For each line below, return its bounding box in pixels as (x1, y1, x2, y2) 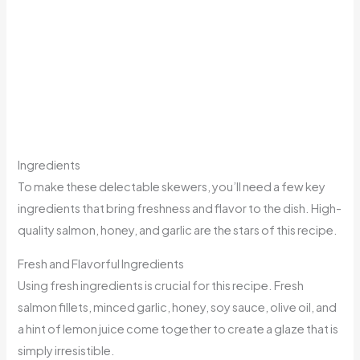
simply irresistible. (18, 342, 116, 358)
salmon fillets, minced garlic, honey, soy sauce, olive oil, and (18, 299, 337, 314)
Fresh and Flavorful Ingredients (18, 256, 185, 271)
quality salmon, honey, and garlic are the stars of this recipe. (18, 223, 338, 238)
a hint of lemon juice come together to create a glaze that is (18, 321, 339, 336)
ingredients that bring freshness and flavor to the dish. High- (18, 201, 342, 216)
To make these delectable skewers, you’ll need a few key (18, 179, 326, 194)
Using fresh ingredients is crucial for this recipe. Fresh (18, 277, 305, 292)
